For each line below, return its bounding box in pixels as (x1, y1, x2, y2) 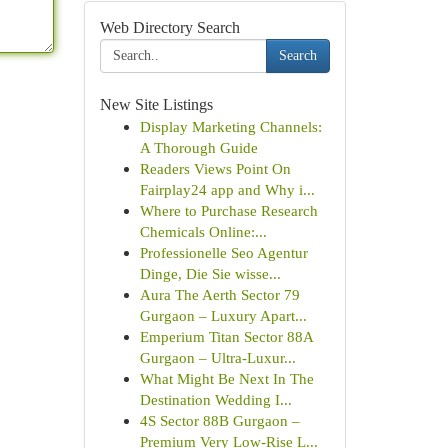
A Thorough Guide (139, 139, 258, 156)
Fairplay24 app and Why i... (139, 181, 315, 198)
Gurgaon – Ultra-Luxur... (139, 349, 296, 366)
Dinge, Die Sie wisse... (139, 265, 281, 282)
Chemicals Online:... (139, 223, 267, 240)
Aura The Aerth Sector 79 (139, 286, 300, 303)
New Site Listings (99, 96, 213, 113)
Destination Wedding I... (139, 391, 292, 408)
